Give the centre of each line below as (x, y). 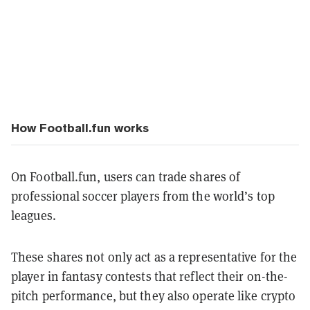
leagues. (35, 215)
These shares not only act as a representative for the (154, 257)
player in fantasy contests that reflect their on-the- (150, 276)
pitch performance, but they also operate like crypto (154, 295)
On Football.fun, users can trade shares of (126, 176)
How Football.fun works (80, 128)
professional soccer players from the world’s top (143, 196)
